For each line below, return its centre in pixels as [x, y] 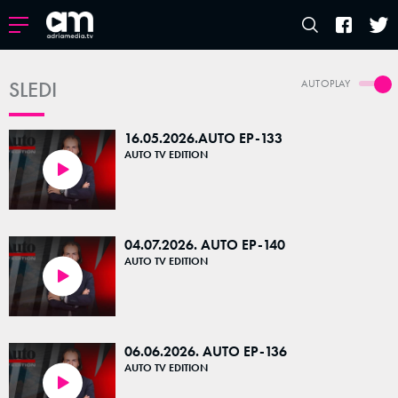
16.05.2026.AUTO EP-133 [203, 138]
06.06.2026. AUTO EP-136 [206, 351]
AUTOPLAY [326, 84]
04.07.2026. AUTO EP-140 [205, 245]
